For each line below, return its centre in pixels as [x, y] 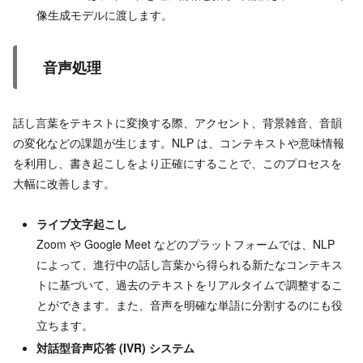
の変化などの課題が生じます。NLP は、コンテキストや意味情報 [179, 143]
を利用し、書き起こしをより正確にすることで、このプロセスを [177, 163]
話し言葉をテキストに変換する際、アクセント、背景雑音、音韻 [177, 123]
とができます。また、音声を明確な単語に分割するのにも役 [189, 305]
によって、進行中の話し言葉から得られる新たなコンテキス [189, 265]
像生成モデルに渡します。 [104, 14]
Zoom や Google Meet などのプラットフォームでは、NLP [185, 244]
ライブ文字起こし [81, 224]
